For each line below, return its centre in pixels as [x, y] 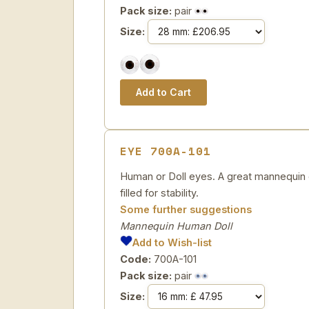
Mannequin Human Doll [176, 226]
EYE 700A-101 [166, 151]
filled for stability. [159, 193]
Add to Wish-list [172, 242]
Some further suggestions [186, 209]
